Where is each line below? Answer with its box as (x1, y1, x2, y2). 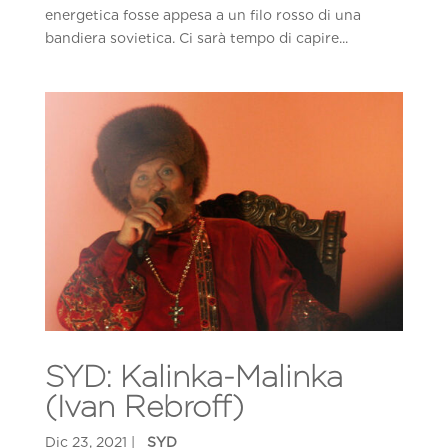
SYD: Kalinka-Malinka (44, 357, 343, 394)
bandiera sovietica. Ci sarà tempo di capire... (44, 29, 348, 46)
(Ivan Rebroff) (44, 387, 244, 424)
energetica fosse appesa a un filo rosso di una (44, 6, 361, 23)
